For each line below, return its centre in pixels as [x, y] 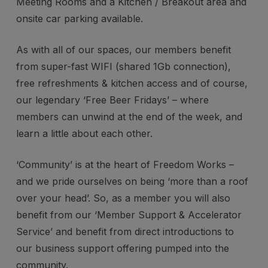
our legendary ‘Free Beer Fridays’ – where [112, 100]
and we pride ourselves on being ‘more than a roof [132, 181]
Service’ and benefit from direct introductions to [125, 231]
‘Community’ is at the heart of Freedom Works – [125, 164]
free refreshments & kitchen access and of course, [132, 83]
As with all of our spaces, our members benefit [123, 49]
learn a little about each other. [84, 133]
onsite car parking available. [79, 18]
